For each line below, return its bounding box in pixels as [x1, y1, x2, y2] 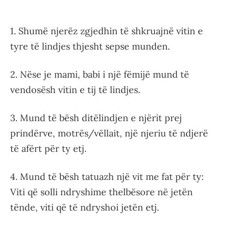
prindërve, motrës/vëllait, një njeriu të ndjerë [10, 127, 208, 139]
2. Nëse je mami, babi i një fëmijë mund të [10, 68, 189, 80]
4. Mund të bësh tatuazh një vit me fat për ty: [10, 171, 204, 182]
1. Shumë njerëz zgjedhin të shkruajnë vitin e [10, 25, 203, 37]
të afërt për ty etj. [10, 143, 86, 154]
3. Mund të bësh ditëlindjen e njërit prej [10, 112, 182, 124]
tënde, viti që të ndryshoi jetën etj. [10, 201, 159, 213]
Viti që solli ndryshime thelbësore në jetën [10, 186, 193, 198]
